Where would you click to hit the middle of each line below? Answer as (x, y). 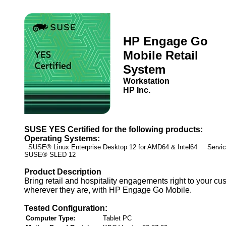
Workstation (146, 81)
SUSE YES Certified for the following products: (114, 129)
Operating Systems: (62, 138)
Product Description (63, 172)
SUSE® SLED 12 (50, 155)
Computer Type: (50, 218)
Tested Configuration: (66, 208)
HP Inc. (137, 90)
